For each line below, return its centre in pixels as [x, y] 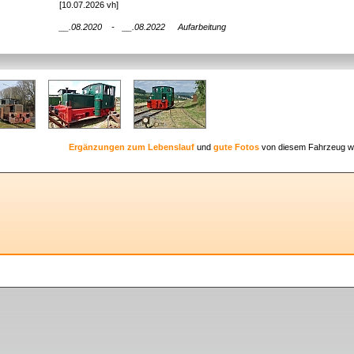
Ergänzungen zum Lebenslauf [131, 147]
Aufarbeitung [204, 27]
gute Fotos [236, 147]
